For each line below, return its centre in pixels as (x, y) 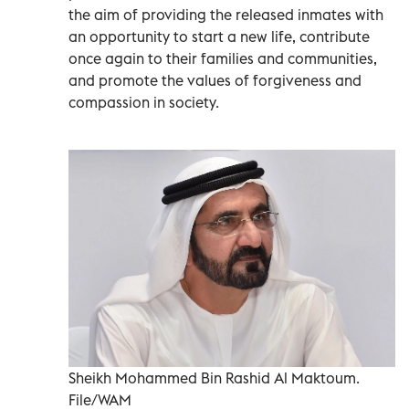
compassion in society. (144, 102)
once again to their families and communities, (223, 58)
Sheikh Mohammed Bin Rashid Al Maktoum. (214, 378)
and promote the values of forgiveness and (215, 80)
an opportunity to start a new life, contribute (219, 36)
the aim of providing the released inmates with (226, 14)
